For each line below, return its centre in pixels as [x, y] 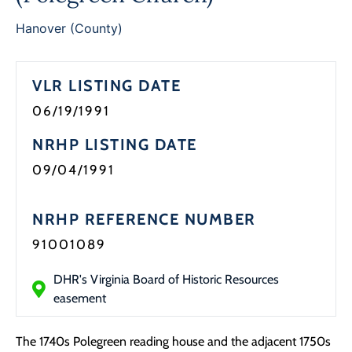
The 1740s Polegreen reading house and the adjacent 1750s [173, 342]
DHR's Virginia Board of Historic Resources [166, 280]
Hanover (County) [69, 29]
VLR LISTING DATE [106, 86]
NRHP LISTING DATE [115, 145]
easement [80, 299]
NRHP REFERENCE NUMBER [144, 220]
